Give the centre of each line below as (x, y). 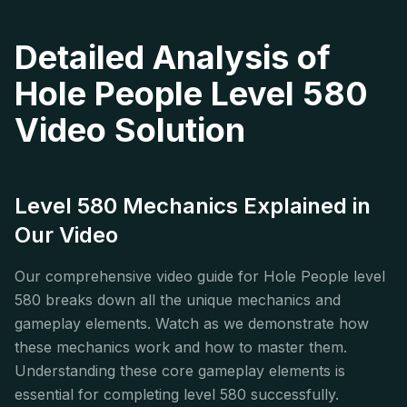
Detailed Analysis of (173, 58)
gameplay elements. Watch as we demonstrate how (192, 324)
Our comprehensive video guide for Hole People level (200, 277)
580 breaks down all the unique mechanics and (178, 300)
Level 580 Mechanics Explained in (193, 206)
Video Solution (130, 130)
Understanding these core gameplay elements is (180, 371)
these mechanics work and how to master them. (181, 347)
